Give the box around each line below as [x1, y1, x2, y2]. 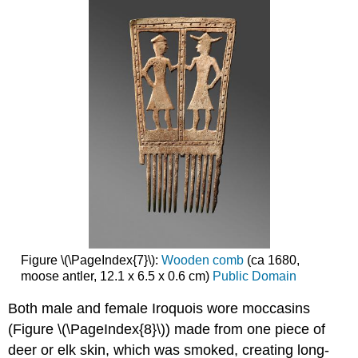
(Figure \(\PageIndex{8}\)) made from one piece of [8, 321, 326, 338]
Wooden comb [161, 253, 244, 267]
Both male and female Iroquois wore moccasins [8, 300, 311, 317]
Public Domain [212, 268, 296, 283]
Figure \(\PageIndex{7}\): [20, 253, 161, 267]
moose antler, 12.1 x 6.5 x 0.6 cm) [20, 268, 213, 283]
